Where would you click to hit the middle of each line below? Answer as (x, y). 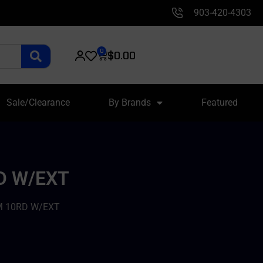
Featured (219, 102)
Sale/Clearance (38, 102)
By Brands (129, 102)
